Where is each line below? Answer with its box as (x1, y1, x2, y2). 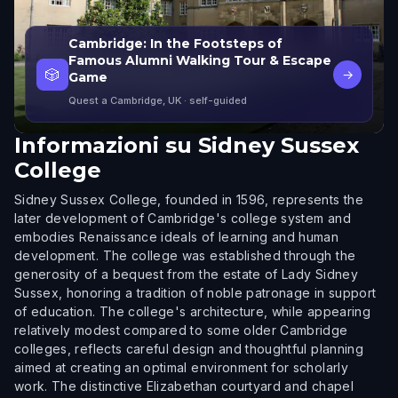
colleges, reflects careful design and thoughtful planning (14, 341, 363, 356)
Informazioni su (14, 132, 192, 158)
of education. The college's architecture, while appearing (14, 304, 370, 319)
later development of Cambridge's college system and (14, 211, 351, 226)
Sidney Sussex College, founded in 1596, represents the (14, 192, 363, 207)
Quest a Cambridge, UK (68, 94, 181, 107)
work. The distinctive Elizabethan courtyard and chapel (14, 378, 354, 394)
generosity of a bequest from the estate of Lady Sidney (14, 267, 358, 282)
